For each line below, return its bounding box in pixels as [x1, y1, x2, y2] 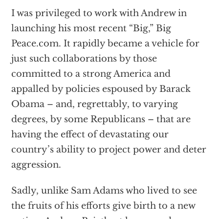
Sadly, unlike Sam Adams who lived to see [11, 185, 197, 196]
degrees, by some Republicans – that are [11, 114, 191, 125]
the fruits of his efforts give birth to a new [11, 200, 195, 211]
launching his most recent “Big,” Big [11, 23, 171, 34]
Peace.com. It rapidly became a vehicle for [11, 38, 199, 49]
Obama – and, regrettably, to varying [11, 99, 178, 109]
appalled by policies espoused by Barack [11, 84, 191, 94]
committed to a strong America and [11, 68, 171, 79]
